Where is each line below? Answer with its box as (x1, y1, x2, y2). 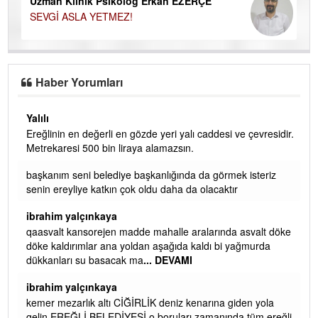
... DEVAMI (143, 252, 192, 267)
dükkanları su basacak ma (26, 252, 143, 267)
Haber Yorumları (35, 73, 124, 90)
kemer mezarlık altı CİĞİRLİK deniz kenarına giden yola (26, 295, 274, 309)
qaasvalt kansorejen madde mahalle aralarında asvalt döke (26, 224, 291, 238)
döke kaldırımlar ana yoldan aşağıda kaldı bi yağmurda (26, 238, 270, 253)
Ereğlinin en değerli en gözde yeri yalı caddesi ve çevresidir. (26, 126, 294, 141)
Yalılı (26, 110, 49, 125)
